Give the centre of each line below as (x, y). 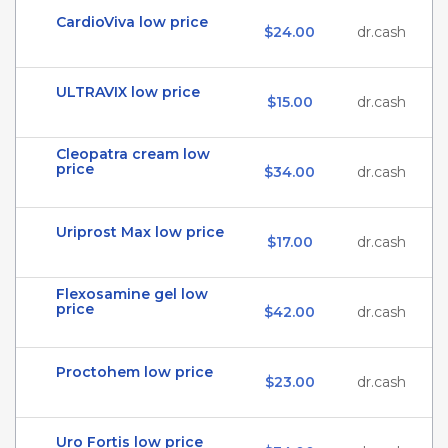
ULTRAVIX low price (128, 92)
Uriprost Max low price (140, 232)
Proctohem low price (134, 372)
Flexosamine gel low (132, 294)
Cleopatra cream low (133, 154)
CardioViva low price (132, 22)
